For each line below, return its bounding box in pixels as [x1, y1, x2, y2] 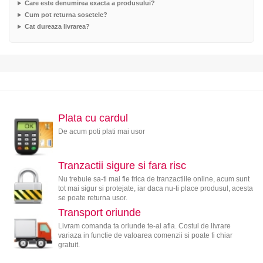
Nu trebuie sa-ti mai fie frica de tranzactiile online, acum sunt [58, 174, 249, 183]
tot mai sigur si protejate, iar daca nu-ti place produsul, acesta [58, 184, 253, 193]
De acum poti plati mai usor [58, 127, 145, 136]
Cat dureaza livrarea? [24, 23, 90, 31]
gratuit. [58, 241, 80, 249]
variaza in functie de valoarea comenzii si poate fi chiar [58, 231, 232, 240]
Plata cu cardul [58, 112, 128, 124]
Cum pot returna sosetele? [24, 11, 107, 19]
